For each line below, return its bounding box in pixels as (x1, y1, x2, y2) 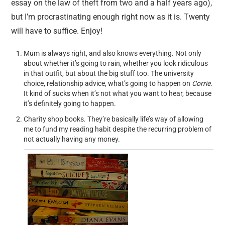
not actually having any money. (24, 135, 122, 143)
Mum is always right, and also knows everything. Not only (24, 49, 202, 57)
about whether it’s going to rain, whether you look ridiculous (24, 59, 208, 67)
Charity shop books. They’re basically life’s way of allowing (24, 115, 204, 123)
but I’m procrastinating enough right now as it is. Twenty (11, 12, 210, 22)
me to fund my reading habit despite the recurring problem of (24, 125, 212, 133)
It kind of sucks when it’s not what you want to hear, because (24, 89, 212, 97)
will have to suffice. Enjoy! (11, 26, 103, 36)
